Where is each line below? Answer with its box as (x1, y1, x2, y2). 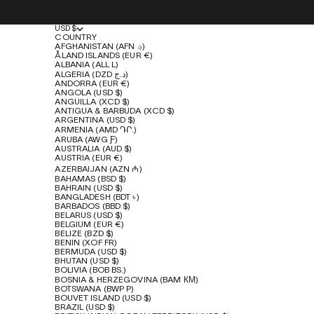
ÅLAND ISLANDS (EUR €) (55, 52, 153, 60)
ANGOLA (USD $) (55, 89, 123, 97)
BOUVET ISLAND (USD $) (55, 294, 151, 303)
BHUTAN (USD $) (55, 257, 120, 266)
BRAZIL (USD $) (55, 303, 116, 312)
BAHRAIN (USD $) (55, 184, 123, 193)
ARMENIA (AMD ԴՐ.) (55, 126, 137, 135)
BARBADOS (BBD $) (55, 203, 131, 211)
